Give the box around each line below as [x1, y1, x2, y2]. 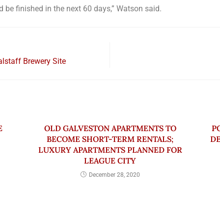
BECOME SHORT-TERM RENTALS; [47, 134, 173, 144]
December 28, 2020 [88, 171, 140, 178]
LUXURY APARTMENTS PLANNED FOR [38, 145, 182, 155]
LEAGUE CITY [84, 156, 136, 165]
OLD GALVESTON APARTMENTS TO [44, 123, 176, 133]
